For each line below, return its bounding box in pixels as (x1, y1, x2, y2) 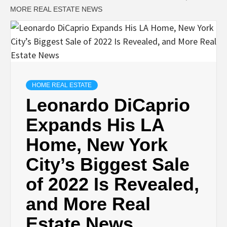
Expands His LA (26, 115, 164, 136)
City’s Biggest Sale (26, 154, 190, 175)
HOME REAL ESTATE (32, 82, 92, 89)
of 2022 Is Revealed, (26, 174, 199, 195)
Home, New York (26, 134, 168, 156)
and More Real (26, 194, 150, 215)
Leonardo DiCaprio (26, 95, 190, 116)
